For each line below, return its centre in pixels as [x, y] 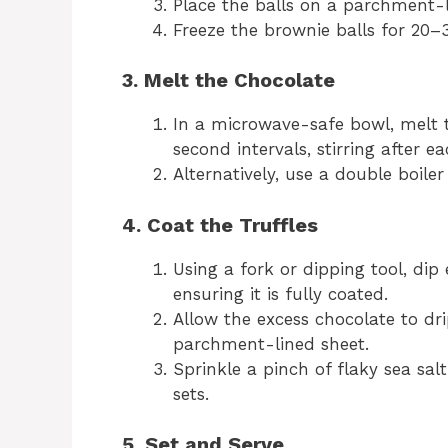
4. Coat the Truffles [220, 224]
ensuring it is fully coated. [280, 293]
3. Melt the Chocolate [228, 80]
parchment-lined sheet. [271, 343]
